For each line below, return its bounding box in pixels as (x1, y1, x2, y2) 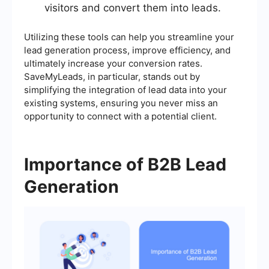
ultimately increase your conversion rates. (24, 58, 202, 70)
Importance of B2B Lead (24, 154, 226, 175)
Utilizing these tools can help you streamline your (24, 31, 234, 43)
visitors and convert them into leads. (44, 2, 221, 14)
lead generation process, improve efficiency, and (24, 44, 231, 56)
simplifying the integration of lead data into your (24, 84, 227, 96)
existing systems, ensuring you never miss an (24, 97, 218, 109)
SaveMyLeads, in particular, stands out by (24, 71, 200, 83)
